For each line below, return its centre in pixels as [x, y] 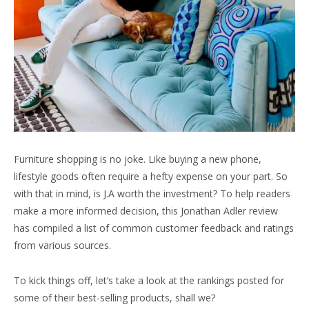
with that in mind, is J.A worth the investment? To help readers [152, 193]
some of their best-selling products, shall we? [114, 297]
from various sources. [62, 245]
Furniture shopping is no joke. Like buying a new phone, [138, 159]
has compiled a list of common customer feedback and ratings [154, 228]
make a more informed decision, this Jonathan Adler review [146, 210]
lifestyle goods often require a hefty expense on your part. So [151, 176]
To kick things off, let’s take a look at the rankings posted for [149, 280]
